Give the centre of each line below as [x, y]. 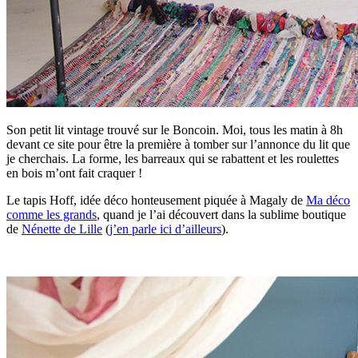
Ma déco [328, 201]
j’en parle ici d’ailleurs [165, 229]
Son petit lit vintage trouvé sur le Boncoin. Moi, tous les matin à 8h [175, 130]
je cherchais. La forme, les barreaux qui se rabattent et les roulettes [173, 159]
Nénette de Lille [62, 229]
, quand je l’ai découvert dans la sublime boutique [221, 215]
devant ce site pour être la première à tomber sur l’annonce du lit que [178, 145]
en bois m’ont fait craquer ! [74, 173]
